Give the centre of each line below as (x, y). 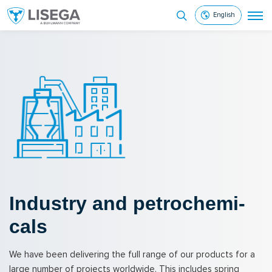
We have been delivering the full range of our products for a (132, 254)
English (224, 15)
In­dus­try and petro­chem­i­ (127, 203)
